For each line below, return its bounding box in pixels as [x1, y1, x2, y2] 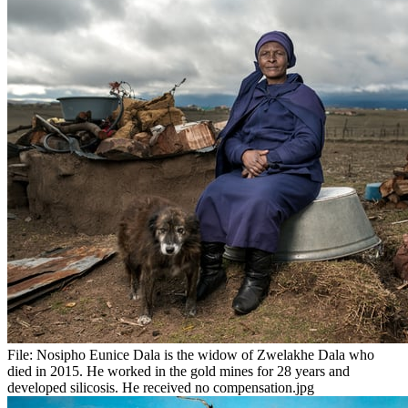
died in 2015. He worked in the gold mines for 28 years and [7, 363, 350, 380]
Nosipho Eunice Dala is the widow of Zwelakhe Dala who [36, 347, 374, 363]
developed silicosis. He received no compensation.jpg [7, 380, 314, 396]
